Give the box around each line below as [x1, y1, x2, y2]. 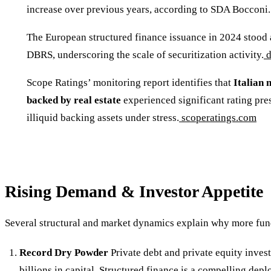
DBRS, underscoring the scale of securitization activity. [27, 48, 264, 60]
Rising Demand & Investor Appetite [5, 182, 263, 201]
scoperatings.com [181, 111, 256, 123]
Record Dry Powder [19, 246, 108, 258]
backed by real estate [27, 94, 121, 106]
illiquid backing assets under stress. [27, 111, 179, 123]
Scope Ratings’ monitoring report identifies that [27, 76, 233, 88]
